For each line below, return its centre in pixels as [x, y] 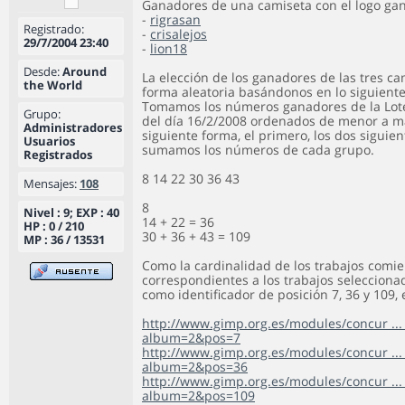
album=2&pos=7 [191, 338]
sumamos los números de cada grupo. [258, 150]
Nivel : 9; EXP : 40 [71, 212]
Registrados [58, 155]
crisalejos [179, 34]
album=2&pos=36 [195, 367]
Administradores [73, 127]
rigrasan [175, 19]
